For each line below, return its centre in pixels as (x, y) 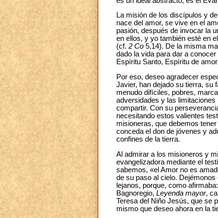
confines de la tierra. (148, 139)
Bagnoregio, (136, 193)
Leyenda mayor (181, 193)
